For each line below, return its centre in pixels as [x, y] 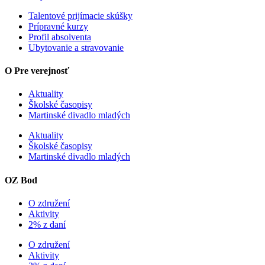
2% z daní [47, 224]
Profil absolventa [60, 37]
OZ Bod [21, 180]
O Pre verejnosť [37, 71]
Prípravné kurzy [58, 26]
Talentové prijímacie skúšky [80, 15]
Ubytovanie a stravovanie [76, 47]
